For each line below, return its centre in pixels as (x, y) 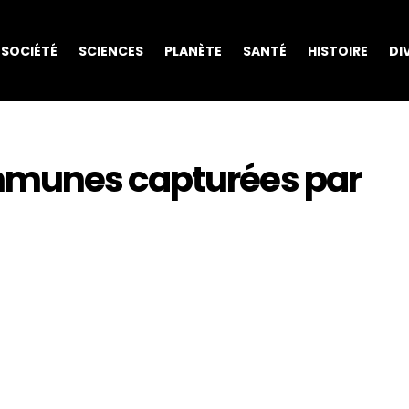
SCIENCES (110, 51)
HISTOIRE (337, 51)
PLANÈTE (193, 51)
